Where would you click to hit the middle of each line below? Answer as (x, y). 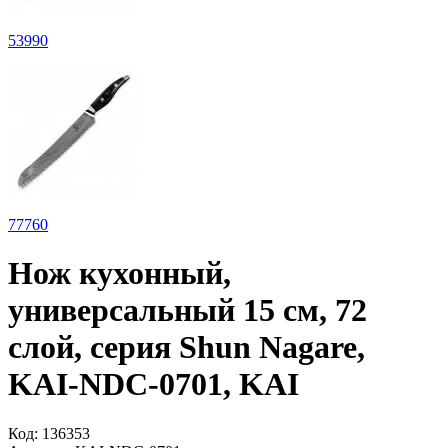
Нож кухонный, (119, 273)
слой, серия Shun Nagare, (186, 347)
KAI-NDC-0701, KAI (153, 384)
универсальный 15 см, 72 (187, 310)
